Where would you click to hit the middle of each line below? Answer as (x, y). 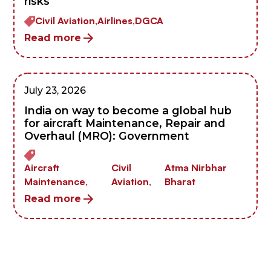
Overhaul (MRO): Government (107, 136)
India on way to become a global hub (128, 111)
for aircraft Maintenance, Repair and (125, 123)
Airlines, (116, 21)
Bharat (180, 181)
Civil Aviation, (67, 21)
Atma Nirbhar (196, 167)
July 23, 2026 (55, 90)
